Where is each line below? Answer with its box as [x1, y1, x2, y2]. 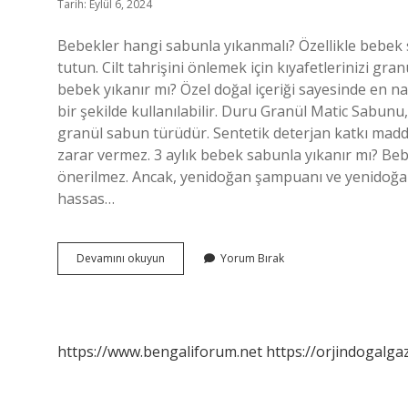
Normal [164, 266, 203, 281]
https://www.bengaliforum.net [57, 342, 262, 362]
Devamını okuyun [76, 250, 165, 266]
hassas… [57, 189, 115, 209]
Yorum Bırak [220, 250, 284, 266]
